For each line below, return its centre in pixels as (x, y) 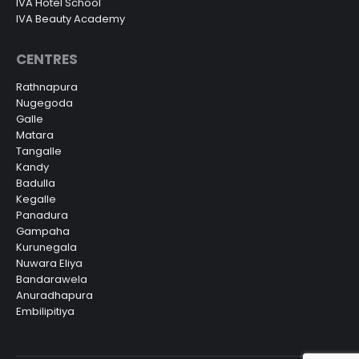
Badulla (36, 183)
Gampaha (43, 231)
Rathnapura (47, 87)
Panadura (42, 215)
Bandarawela (52, 279)
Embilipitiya (45, 311)
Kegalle (36, 199)
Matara (35, 135)
